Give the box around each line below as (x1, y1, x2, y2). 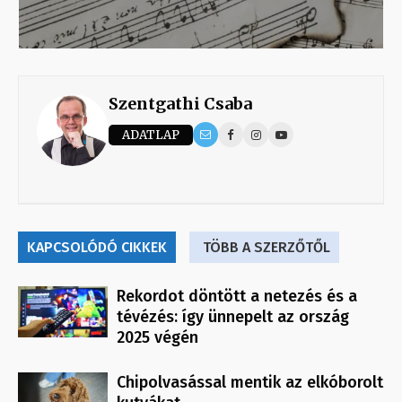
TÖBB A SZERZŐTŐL (203, 239, 330, 257)
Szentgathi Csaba (109, 93, 252, 115)
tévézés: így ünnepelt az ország (117, 307, 349, 328)
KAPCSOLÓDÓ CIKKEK (27, 239, 167, 257)
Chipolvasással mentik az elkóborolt (117, 372, 383, 393)
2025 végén (117, 328, 198, 348)
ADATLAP (122, 127, 179, 143)
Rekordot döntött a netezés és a (117, 286, 357, 307)
